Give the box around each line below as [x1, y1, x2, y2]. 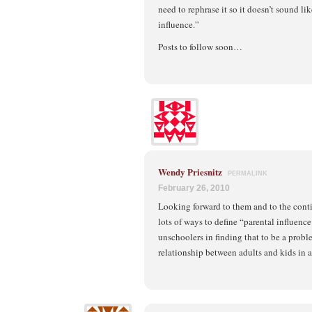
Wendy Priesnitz [158, 164, 222, 178]
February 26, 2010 [158, 182, 230, 192]
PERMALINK [228, 169, 267, 177]
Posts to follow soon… [158, 40, 242, 53]
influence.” [158, 17, 199, 31]
